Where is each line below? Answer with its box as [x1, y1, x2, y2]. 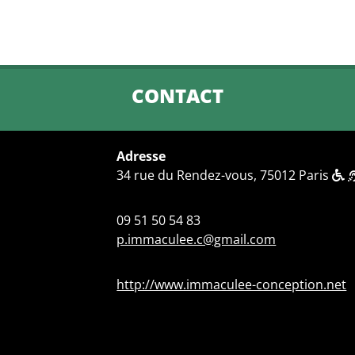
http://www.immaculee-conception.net [116, 276, 347, 293]
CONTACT [132, 82, 223, 109]
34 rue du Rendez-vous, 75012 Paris [116, 166, 333, 184]
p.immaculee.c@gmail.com [116, 231, 277, 248]
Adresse [116, 147, 166, 165]
